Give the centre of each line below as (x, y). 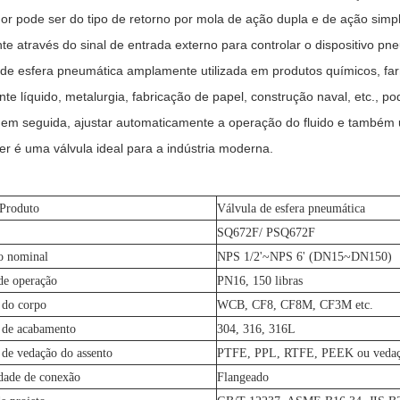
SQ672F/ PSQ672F (266, 233)
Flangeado (243, 377)
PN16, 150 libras (260, 281)
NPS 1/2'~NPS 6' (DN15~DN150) (304, 257)
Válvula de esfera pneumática (291, 208)
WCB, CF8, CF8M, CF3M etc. (295, 305)
